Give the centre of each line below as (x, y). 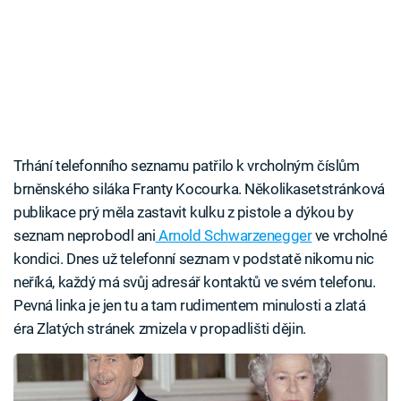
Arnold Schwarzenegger (234, 236)
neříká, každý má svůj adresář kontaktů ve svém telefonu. (195, 282)
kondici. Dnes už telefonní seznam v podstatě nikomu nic (194, 259)
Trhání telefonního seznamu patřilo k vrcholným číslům (187, 166)
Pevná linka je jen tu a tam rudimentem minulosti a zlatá (190, 306)
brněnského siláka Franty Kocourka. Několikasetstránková (199, 189)
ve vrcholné (350, 236)
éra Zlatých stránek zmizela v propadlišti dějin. (160, 329)
